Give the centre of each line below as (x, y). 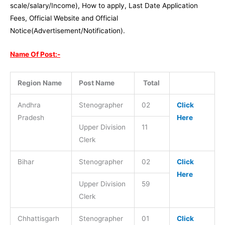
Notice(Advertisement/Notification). (68, 31)
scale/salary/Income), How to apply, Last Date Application (104, 6)
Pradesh (31, 117)
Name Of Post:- (35, 54)
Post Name (96, 83)
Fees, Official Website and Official (64, 18)
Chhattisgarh (38, 218)
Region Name (39, 83)
